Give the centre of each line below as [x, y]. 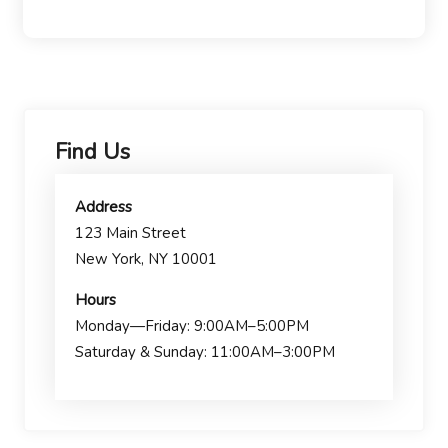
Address [103, 207]
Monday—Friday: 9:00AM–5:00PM [192, 326]
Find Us [92, 152]
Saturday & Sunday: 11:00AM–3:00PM [205, 352]
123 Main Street [130, 233]
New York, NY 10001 [146, 259]
